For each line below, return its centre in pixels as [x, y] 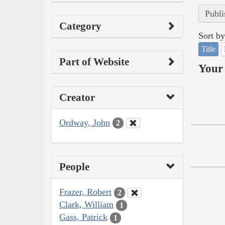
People [74, 167]
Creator [77, 97]
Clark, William [86, 205]
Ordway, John [85, 122]
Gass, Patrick [83, 217]
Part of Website [94, 62]
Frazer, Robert [85, 192]
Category [80, 26]
